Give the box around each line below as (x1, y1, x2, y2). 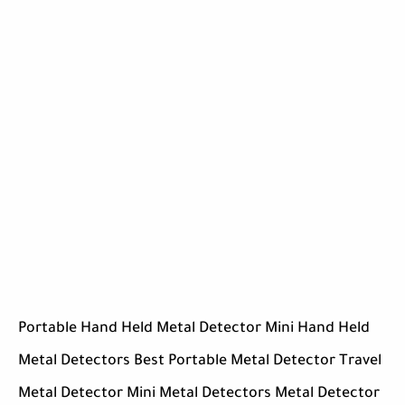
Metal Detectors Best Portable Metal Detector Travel (18, 353, 381, 371)
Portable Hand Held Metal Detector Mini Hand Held (18, 321, 370, 338)
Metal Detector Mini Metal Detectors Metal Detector (18, 386, 380, 403)
